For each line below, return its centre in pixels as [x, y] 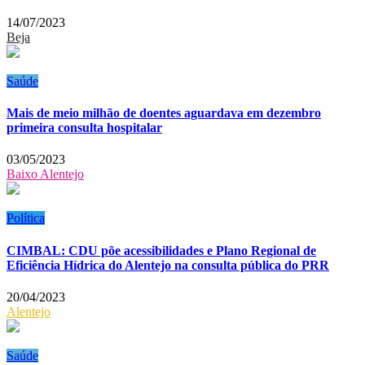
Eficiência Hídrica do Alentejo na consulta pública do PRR [168, 265]
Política [26, 218]
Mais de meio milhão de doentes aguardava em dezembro [164, 113]
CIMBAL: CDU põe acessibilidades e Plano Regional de [161, 250]
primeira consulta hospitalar [84, 128]
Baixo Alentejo [45, 174]
